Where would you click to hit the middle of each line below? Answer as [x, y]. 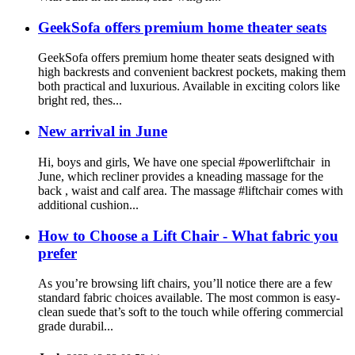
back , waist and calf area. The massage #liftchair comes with [191, 190]
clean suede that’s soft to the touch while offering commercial [191, 312]
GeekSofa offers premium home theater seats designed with [186, 58]
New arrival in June [103, 132]
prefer [57, 253]
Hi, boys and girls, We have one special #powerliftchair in [184, 162]
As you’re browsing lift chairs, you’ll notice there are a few [185, 284]
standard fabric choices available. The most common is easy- [189, 298]
